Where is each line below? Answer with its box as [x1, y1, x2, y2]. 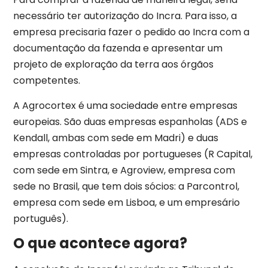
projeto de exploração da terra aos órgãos [13, 57, 214, 72]
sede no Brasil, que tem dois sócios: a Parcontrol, [13, 179, 239, 193]
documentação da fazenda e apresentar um [13, 41, 223, 56]
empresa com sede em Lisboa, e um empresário [13, 195, 240, 209]
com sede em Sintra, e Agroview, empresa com [13, 163, 235, 177]
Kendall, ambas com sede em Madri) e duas [13, 130, 218, 145]
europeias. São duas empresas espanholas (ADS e [13, 114, 247, 129]
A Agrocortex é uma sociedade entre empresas [13, 98, 237, 112]
